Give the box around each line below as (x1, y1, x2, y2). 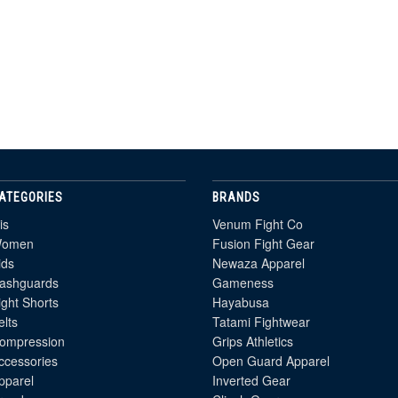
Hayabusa (212, 292, 269, 311)
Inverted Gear (212, 370, 291, 389)
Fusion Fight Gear (212, 234, 314, 252)
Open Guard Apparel (212, 351, 330, 370)
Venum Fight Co (212, 214, 303, 233)
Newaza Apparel (212, 253, 305, 272)
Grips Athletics (212, 331, 293, 350)
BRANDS (212, 189, 260, 204)
